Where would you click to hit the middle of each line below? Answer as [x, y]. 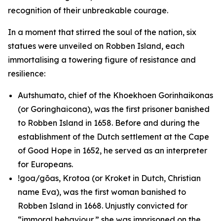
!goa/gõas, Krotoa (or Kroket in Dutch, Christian [109, 178]
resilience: [27, 74]
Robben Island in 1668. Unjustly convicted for [103, 206]
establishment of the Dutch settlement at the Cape [113, 137]
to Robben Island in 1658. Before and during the [109, 123]
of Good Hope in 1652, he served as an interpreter [112, 150]
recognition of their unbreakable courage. [88, 10]
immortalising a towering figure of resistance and [102, 60]
